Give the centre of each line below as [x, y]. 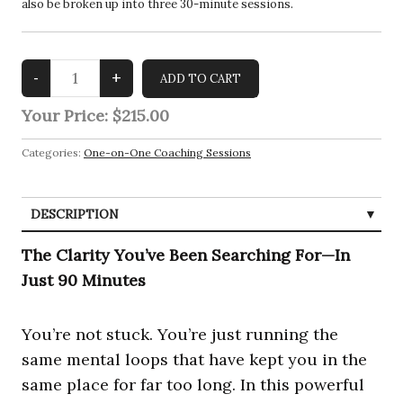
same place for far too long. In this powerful [193, 384]
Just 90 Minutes [84, 280]
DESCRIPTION [75, 214]
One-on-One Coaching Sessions [167, 152]
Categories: [53, 152]
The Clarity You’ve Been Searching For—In [186, 255]
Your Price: [67, 115]
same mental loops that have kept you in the [194, 359]
